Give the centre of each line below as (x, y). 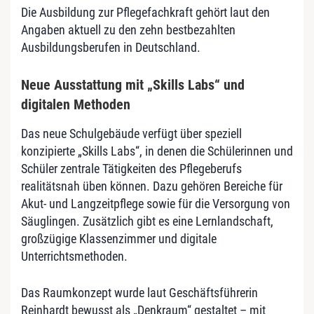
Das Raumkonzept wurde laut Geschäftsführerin (139, 292)
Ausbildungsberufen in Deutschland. (111, 47)
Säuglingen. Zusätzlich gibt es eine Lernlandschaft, (147, 221)
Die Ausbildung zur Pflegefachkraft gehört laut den (145, 12)
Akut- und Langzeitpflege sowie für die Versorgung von (156, 203)
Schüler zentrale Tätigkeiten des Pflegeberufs (131, 168)
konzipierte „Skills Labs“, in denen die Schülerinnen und (157, 151)
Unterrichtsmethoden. (74, 256)
